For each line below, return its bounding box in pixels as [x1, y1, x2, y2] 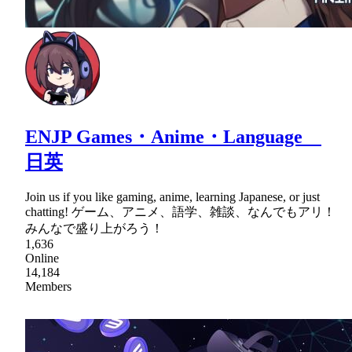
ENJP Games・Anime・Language [25, 126, 321, 147]
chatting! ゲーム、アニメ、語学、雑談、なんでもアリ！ [25, 204, 335, 218]
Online [25, 251, 59, 265]
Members [25, 279, 71, 293]
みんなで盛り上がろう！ [25, 221, 163, 235]
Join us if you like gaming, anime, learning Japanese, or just [25, 189, 320, 203]
